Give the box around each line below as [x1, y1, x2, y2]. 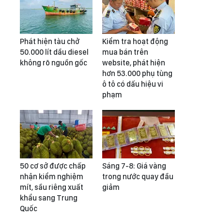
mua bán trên [102, 47, 148, 57]
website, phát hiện [102, 58, 165, 67]
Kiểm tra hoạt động [102, 37, 168, 46]
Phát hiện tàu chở [20, 37, 79, 46]
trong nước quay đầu [102, 172, 173, 181]
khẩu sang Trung [20, 193, 77, 202]
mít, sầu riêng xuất [20, 183, 83, 192]
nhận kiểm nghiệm [20, 172, 83, 181]
